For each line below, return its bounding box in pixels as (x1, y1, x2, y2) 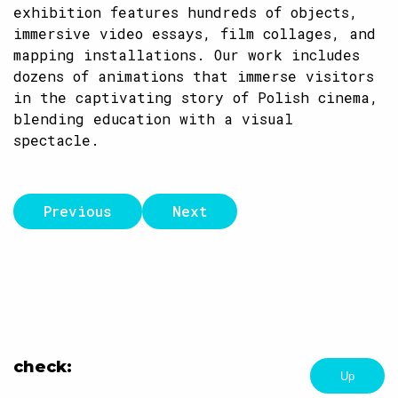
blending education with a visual (13, 109, 293, 128)
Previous (44, 202, 112, 220)
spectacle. (13, 131, 99, 149)
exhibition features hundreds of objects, (13, 3, 358, 21)
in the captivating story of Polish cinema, (13, 88, 378, 107)
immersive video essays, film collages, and (13, 24, 376, 43)
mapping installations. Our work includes (13, 45, 360, 64)
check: (13, 357, 72, 377)
